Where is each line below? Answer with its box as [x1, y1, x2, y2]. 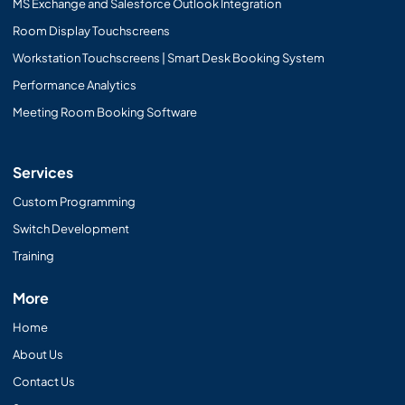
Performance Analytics [13, 77, 137, 92]
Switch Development [13, 221, 130, 236]
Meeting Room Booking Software [13, 104, 198, 119]
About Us [13, 346, 64, 362]
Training [13, 248, 55, 263]
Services [13, 162, 74, 182]
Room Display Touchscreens [13, 23, 171, 38]
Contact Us [13, 373, 76, 389]
